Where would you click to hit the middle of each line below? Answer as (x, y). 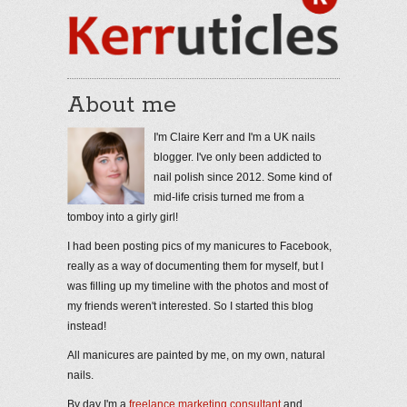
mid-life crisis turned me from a (229, 198)
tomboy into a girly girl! (123, 218)
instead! (87, 327)
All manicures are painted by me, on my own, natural (196, 356)
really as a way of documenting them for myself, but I (195, 267)
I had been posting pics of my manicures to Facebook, (199, 247)
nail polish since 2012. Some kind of (243, 178)
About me (122, 106)
